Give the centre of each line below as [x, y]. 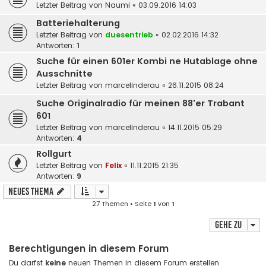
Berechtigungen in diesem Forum [89, 249]
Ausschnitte [64, 74]
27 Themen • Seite [122, 204]
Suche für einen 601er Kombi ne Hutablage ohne [147, 61]
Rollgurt [54, 154]
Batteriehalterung [78, 23]
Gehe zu [228, 225]
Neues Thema [31, 192]
